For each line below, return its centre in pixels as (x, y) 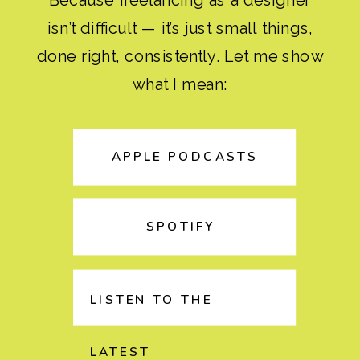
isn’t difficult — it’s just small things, (180, 28)
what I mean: (180, 84)
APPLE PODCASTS (184, 157)
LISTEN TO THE (151, 300)
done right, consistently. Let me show (180, 56)
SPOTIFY (181, 227)
